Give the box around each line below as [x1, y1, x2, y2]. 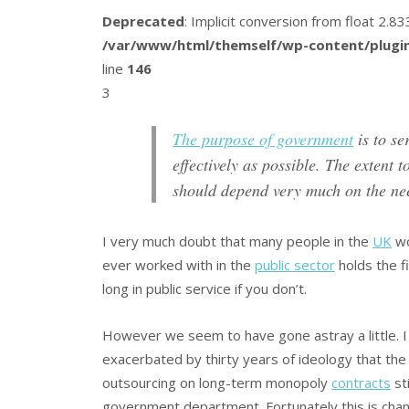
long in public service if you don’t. [102, 279, 307, 299]
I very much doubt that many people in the [102, 232, 372, 251]
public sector [255, 256, 335, 275]
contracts [331, 372, 391, 392]
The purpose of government [173, 128, 353, 151]
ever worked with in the [102, 256, 255, 275]
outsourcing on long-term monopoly [102, 372, 331, 392]
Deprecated [102, 11, 184, 30]
